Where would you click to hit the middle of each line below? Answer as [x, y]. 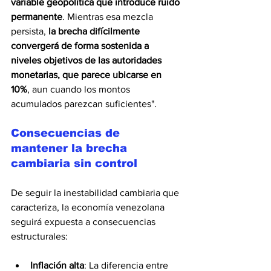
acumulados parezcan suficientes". [84, 103]
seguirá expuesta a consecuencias [84, 221]
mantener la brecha [71, 148]
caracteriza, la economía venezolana [89, 207]
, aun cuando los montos [80, 89]
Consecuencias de [67, 133]
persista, [30, 31]
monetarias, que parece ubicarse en [87, 74]
